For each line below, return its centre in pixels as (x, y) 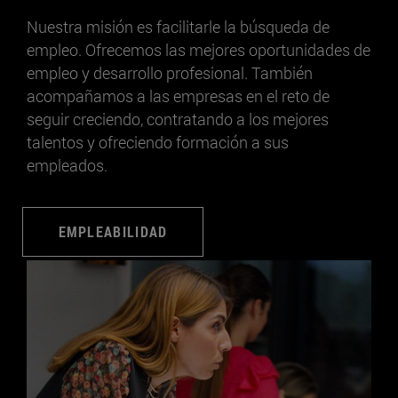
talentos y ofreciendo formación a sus (158, 142)
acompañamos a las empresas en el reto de (178, 96)
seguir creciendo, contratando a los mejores (178, 119)
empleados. (67, 165)
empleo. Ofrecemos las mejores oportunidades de (199, 49)
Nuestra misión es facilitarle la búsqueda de (178, 26)
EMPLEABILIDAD (113, 231)
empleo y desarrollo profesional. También (170, 72)
